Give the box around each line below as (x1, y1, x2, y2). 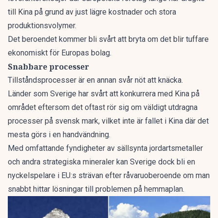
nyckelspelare (8, 171, 55, 180)
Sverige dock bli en (130, 157, 195, 166)
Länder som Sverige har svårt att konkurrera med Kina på (8, 89, 200, 98)
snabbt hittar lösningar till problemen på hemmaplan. (8, 184, 184, 194)
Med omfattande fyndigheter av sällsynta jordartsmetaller (8, 144, 203, 153)
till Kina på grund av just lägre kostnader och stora (8, 7, 176, 17)
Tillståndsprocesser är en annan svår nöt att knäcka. (8, 75, 183, 85)
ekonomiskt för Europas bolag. (8, 48, 111, 57)
